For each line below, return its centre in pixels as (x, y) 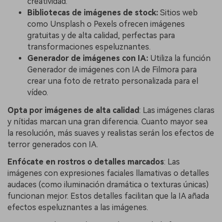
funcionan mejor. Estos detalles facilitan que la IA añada (108, 196)
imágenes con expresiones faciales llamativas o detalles (108, 173)
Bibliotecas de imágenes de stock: (94, 12)
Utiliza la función (180, 58)
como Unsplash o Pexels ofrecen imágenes (106, 24)
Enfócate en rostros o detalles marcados (86, 162)
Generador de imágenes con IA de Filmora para (112, 69)
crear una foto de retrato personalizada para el (113, 81)
